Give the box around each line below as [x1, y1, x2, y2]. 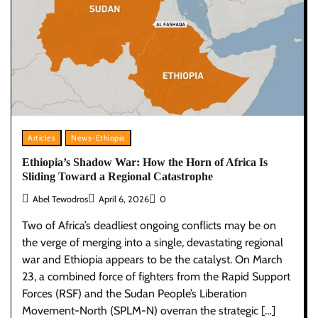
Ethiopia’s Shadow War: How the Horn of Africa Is [22, 155, 268, 168]
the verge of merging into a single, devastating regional [22, 236, 283, 250]
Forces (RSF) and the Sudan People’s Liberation [22, 287, 247, 301]
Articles [28, 132, 55, 143]
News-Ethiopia [71, 132, 125, 143]
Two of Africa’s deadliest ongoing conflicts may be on [22, 219, 276, 233]
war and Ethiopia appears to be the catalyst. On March [22, 253, 283, 267]
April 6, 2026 [99, 194, 149, 205]
